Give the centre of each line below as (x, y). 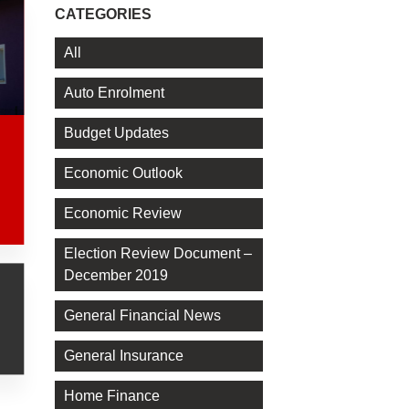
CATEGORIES (103, 14)
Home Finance (111, 396)
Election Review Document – (157, 254)
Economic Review (122, 214)
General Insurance (123, 356)
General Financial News (142, 316)
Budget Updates (116, 133)
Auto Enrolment (114, 93)
